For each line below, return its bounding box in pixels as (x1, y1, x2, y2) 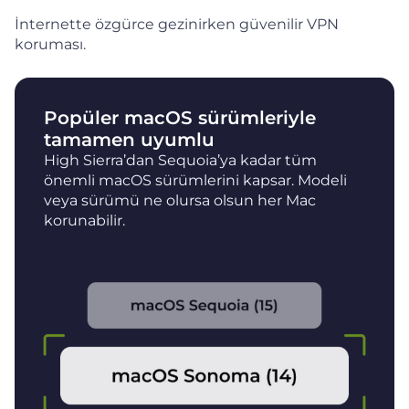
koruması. (15, 35, 86, 53)
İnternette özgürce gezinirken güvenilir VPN (15, 15, 339, 33)
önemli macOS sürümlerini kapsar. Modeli (44, 171, 347, 189)
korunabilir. (44, 211, 125, 229)
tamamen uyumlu (44, 128, 215, 151)
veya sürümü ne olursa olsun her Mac (44, 191, 316, 209)
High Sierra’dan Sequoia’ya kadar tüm (44, 151, 317, 169)
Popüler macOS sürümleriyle (44, 106, 316, 129)
